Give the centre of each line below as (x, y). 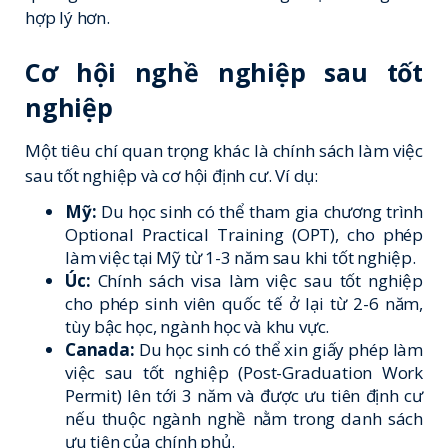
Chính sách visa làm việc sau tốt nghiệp (256, 280)
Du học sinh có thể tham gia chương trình (259, 211)
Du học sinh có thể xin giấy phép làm (278, 349)
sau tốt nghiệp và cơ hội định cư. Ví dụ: (171, 175)
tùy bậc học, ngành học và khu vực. (197, 326)
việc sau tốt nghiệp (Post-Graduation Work (244, 372)
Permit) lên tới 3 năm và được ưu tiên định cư (244, 395)
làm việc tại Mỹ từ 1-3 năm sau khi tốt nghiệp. (240, 257)
